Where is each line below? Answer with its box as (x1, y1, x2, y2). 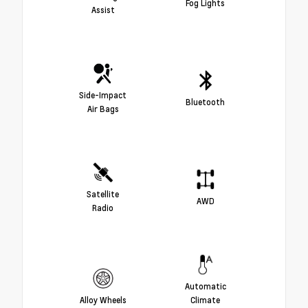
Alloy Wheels (79, 294, 126, 306)
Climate (190, 294, 220, 306)
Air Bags (87, 103, 119, 115)
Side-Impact (79, 89, 126, 101)
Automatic (184, 280, 226, 292)
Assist (91, 4, 115, 16)
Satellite (87, 188, 119, 200)
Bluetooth (186, 96, 225, 108)
